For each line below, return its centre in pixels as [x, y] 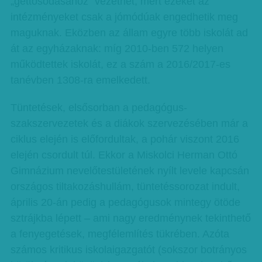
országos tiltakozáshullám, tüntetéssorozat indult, [125, 187]
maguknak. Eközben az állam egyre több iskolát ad [129, 33]
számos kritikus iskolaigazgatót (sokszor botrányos [128, 250]
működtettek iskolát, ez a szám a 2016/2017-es [120, 64]
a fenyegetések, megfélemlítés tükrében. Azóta [120, 234]
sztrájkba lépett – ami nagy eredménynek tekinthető [130, 218]
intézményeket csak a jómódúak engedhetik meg [124, 17]
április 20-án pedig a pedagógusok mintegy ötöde [125, 202]
